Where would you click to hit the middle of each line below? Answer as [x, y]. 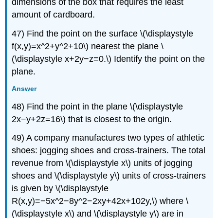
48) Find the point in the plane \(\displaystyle [98, 106]
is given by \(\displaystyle [60, 189]
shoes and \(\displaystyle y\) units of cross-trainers [109, 176]
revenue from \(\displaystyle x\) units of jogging [102, 163]
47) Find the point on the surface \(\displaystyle [103, 33]
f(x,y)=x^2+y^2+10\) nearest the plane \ [88, 46]
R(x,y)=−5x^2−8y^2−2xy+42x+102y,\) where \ [100, 201]
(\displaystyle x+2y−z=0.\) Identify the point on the [109, 59]
